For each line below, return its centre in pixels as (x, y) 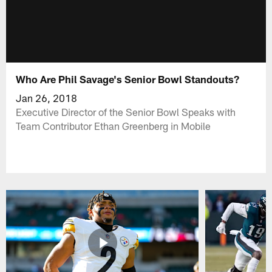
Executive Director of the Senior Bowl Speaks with (126, 111)
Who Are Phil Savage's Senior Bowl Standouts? (128, 79)
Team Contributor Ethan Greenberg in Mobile (114, 125)
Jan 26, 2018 (47, 97)
